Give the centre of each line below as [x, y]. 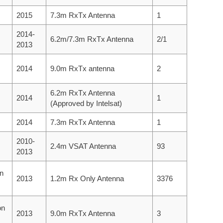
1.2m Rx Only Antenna [87, 178]
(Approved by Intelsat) [86, 103]
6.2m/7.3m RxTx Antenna [92, 39]
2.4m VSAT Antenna [83, 146]
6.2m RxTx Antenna [83, 93]
